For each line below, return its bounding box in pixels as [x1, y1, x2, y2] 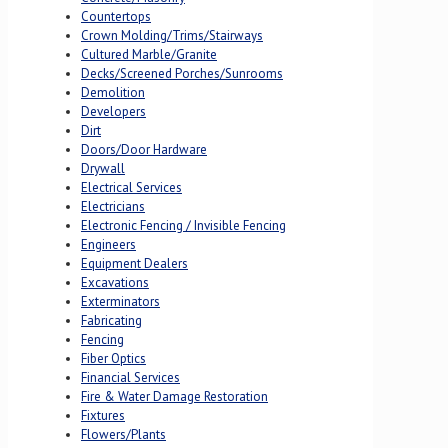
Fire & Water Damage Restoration [81, 387, 268, 405]
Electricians [81, 197, 145, 215]
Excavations [81, 273, 149, 291]
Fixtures [81, 406, 125, 424]
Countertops [81, 7, 151, 25]
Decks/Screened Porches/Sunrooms [81, 64, 283, 82]
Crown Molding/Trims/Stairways [81, 26, 263, 44]
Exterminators [81, 292, 160, 310]
